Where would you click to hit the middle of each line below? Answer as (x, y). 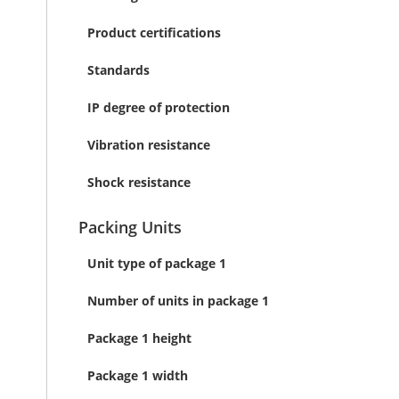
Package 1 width (138, 375)
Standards (118, 70)
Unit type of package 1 (157, 263)
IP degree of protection (159, 107)
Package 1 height (139, 338)
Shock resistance (139, 182)
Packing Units (130, 227)
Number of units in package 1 (178, 301)
